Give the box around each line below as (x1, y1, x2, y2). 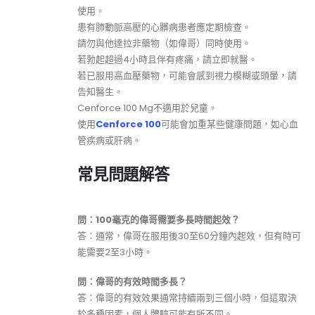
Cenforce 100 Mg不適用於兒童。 (77, 101, 217, 115)
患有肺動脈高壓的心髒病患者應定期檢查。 (77, 20, 251, 34)
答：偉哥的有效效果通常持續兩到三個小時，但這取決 (77, 290, 297, 304)
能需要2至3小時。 (77, 245, 153, 259)
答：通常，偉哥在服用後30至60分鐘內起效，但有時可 (77, 229, 301, 243)
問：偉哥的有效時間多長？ (77, 274, 187, 288)
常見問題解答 (77, 164, 169, 186)
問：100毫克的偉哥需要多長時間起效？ (77, 213, 240, 227)
